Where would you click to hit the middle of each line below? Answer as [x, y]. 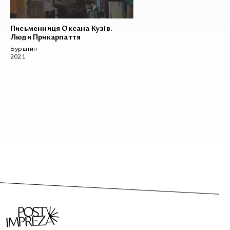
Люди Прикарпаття [46, 38]
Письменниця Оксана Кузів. [61, 29]
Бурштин [24, 49]
